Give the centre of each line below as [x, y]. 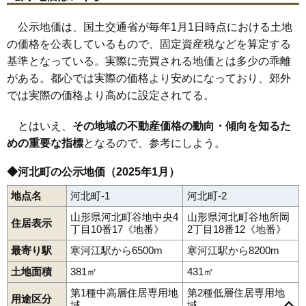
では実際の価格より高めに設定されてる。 [111, 95]
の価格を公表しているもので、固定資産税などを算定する [149, 44]
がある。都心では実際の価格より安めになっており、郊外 [149, 78]
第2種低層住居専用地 [236, 292]
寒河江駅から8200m [233, 250]
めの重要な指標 [45, 143]
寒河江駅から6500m [116, 250]
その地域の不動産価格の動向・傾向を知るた [182, 126]
